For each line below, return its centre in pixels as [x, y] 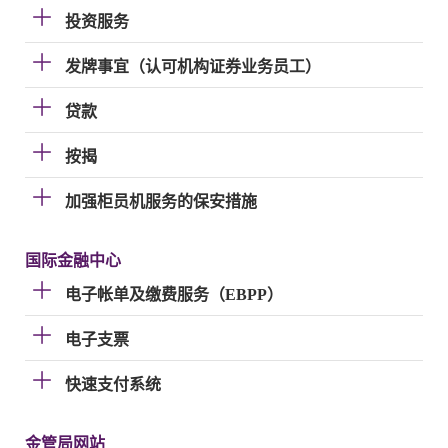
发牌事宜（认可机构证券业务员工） [193, 66]
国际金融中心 [73, 260]
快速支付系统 [113, 384]
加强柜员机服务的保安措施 [161, 201]
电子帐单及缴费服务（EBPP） [174, 294]
